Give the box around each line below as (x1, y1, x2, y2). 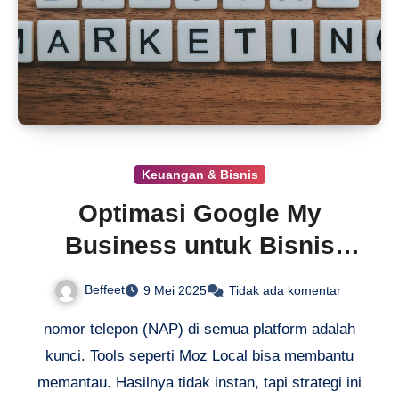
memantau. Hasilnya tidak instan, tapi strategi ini (37, 373, 362, 391)
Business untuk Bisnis (64, 232, 335, 260)
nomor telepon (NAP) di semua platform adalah (44, 320, 355, 338)
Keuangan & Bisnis (141, 167, 258, 183)
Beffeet (85, 282, 125, 297)
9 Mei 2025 (143, 283, 207, 298)
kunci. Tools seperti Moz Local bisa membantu (45, 346, 354, 364)
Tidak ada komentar (229, 283, 341, 298)
